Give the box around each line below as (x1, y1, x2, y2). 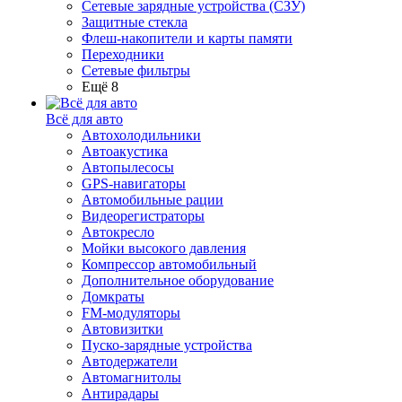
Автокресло (82, 224, 154, 240)
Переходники (82, 47, 164, 62)
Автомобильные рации (82, 192, 223, 207)
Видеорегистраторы (82, 208, 205, 223)
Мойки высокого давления (82, 240, 246, 256)
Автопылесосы (82, 160, 174, 175)
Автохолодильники (82, 127, 201, 143)
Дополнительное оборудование (82, 273, 274, 288)
